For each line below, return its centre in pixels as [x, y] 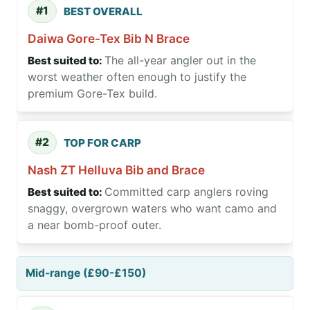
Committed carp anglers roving [186, 192]
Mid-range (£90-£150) [86, 273]
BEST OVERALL [103, 11]
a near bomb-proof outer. [94, 225]
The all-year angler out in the [180, 61]
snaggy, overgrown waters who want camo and [152, 209]
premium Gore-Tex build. [92, 94]
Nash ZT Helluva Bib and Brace [116, 170]
